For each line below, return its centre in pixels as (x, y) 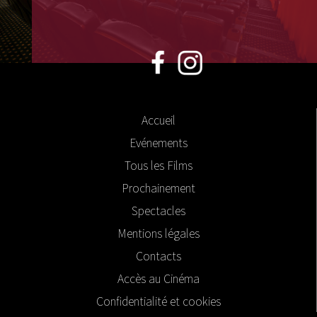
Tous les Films (158, 165)
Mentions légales (158, 233)
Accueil (158, 120)
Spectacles (158, 211)
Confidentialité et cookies (158, 301)
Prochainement (158, 188)
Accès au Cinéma (158, 278)
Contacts (158, 256)
